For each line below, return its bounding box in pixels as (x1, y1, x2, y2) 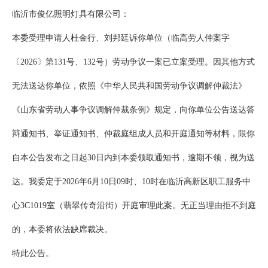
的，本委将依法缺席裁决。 (12, 225, 112, 234)
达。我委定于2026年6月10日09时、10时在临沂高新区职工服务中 (12, 177, 251, 187)
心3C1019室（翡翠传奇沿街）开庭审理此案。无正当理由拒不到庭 (12, 201, 256, 211)
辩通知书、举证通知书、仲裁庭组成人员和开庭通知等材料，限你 (12, 129, 255, 139)
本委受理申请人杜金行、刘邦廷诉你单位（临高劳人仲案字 (12, 33, 230, 43)
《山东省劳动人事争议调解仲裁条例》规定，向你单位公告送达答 (12, 105, 255, 115)
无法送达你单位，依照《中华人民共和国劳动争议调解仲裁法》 (12, 81, 246, 91)
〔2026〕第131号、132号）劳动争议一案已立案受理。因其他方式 (12, 57, 255, 67)
